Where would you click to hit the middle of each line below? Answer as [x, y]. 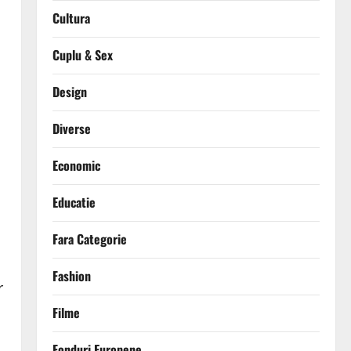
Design [69, 92]
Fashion [71, 276]
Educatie [74, 203]
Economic [76, 166]
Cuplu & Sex [82, 55]
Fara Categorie [89, 239]
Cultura [71, 18]
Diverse [71, 129]
